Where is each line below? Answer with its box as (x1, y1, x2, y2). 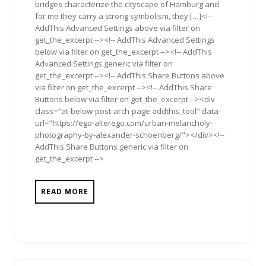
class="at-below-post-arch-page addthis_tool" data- (35, 106, 221, 116)
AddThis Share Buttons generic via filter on (35, 141, 188, 152)
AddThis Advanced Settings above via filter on (35, 23, 200, 33)
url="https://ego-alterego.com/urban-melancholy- (35, 118, 213, 128)
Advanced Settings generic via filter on (35, 58, 173, 69)
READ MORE (41, 186, 88, 197)
